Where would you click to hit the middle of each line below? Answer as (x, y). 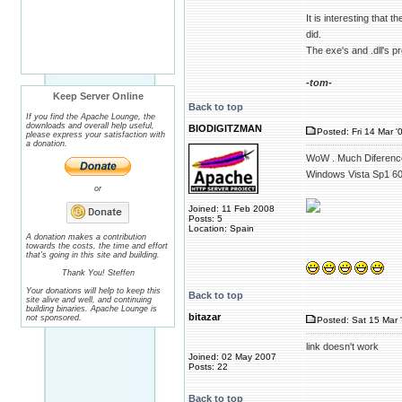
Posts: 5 (205, 218)
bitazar (205, 317)
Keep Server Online (98, 96)
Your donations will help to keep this (93, 291)
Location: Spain (221, 228)
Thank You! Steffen (98, 273)
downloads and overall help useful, (90, 126)
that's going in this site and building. (93, 255)
